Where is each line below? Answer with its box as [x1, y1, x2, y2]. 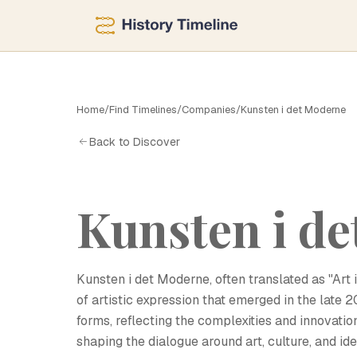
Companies [182, 103, 236, 116]
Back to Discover [89, 134, 180, 149]
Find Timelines [109, 103, 177, 116]
